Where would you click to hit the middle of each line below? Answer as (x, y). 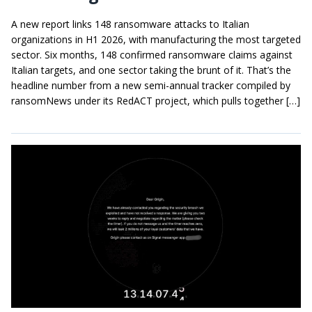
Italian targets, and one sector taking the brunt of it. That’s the (151, 70)
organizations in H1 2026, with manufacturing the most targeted (156, 39)
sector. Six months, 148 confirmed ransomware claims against (152, 54)
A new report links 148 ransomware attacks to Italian (130, 24)
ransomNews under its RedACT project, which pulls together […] (156, 100)
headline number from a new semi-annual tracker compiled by (151, 85)
